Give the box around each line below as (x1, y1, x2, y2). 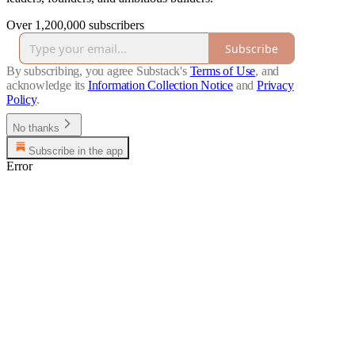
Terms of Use (189, 64, 256, 78)
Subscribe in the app (29, 145, 123, 158)
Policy (6, 93, 36, 107)
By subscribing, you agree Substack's (6, 64, 187, 78)
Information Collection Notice (87, 78, 234, 93)
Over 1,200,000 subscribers (6, 18, 144, 32)
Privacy (257, 78, 294, 93)
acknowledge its (6, 78, 86, 93)
